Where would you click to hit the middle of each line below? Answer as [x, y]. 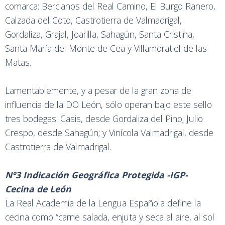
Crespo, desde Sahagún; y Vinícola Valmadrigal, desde [109, 132]
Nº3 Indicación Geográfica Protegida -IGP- [96, 175]
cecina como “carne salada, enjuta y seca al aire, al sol [110, 217]
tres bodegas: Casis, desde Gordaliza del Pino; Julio [104, 118]
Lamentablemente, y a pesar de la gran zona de [98, 90]
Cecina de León [38, 189]
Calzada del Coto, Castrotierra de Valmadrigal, [93, 20]
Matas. [19, 62]
